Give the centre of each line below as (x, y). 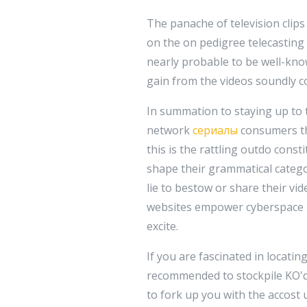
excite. (162, 226)
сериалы (215, 131)
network (170, 131)
